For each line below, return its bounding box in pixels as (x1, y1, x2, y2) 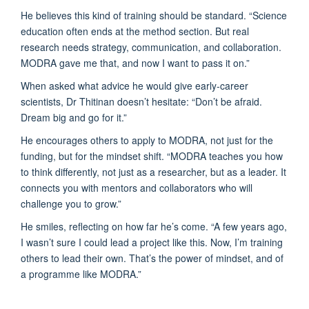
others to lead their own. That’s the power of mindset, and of (21, 250, 283, 265)
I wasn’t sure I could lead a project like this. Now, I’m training (21, 235, 283, 249)
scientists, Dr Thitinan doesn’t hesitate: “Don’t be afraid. (21, 94, 262, 108)
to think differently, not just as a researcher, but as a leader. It (21, 164, 286, 179)
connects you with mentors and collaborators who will (21, 180, 252, 195)
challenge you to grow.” (21, 196, 121, 210)
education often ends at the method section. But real (21, 23, 249, 38)
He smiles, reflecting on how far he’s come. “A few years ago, (21, 219, 287, 233)
